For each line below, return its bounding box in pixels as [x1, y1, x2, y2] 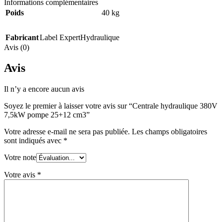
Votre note [4, 153, 36, 162]
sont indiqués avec [4, 136, 63, 145]
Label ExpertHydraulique [40, 33, 119, 42]
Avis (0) [4, 43, 29, 52]
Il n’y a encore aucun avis [4, 85, 84, 94]
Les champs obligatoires [132, 127, 207, 136]
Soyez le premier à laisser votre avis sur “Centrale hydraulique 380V [4, 102, 218, 111]
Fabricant [5, 33, 39, 42]
